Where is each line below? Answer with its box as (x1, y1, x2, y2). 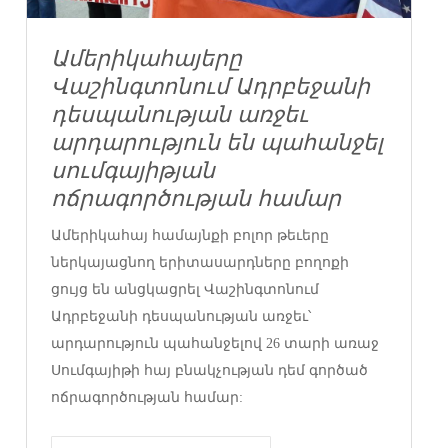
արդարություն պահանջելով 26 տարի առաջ (51, 335, 380, 351)
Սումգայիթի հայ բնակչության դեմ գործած (51, 362, 369, 378)
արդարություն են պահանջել (51, 129, 384, 155)
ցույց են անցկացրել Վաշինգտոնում (51, 281, 320, 297)
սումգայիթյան (51, 157, 216, 183)
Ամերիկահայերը (51, 45, 243, 71)
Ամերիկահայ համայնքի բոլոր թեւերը (51, 227, 330, 243)
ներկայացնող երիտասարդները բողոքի (51, 254, 350, 270)
